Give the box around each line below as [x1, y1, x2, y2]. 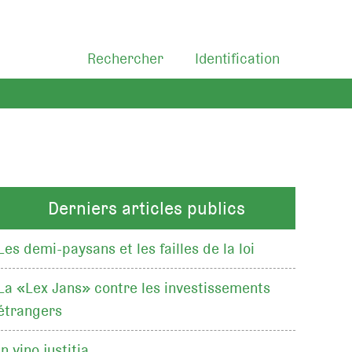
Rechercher [87, 47, 163, 70]
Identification [195, 47, 280, 70]
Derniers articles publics [47, 195, 245, 222]
